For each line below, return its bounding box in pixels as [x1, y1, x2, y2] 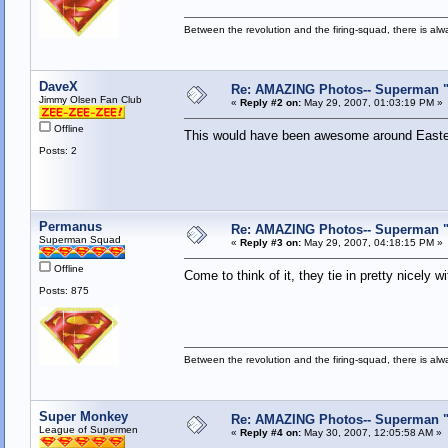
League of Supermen [38, 424, 138, 436]
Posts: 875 [38, 285, 89, 297]
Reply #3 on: [239, 237, 301, 249]
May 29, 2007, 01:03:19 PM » [300, 97, 443, 109]
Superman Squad [38, 234, 121, 246]
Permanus [38, 219, 102, 235]
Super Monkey [38, 409, 128, 425]
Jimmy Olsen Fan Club [38, 94, 142, 106]
